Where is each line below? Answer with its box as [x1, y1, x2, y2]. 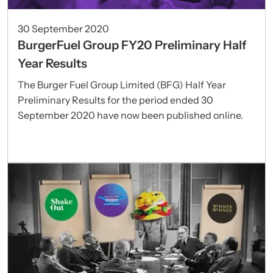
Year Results [18, 55, 87, 71]
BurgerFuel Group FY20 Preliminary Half [18, 37, 246, 52]
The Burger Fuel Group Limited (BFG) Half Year [18, 78, 226, 91]
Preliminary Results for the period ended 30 [18, 93, 213, 106]
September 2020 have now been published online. [18, 108, 243, 121]
